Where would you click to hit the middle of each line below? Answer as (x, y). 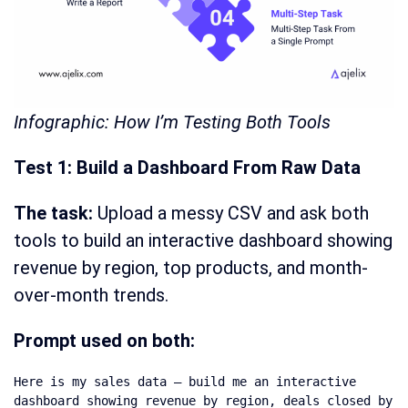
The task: (56, 214)
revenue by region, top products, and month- (191, 268)
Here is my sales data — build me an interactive (185, 382)
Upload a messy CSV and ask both (233, 214)
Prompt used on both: (104, 341)
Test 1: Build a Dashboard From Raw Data (187, 168)
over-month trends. (91, 296)
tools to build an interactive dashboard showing (203, 241)
